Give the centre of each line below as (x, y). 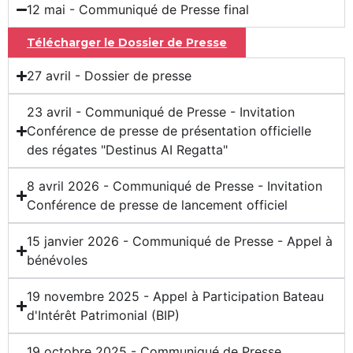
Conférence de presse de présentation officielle (169, 131)
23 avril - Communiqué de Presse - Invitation (161, 112)
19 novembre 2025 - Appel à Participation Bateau (176, 297)
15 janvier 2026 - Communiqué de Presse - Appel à (180, 242)
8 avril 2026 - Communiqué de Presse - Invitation (175, 186)
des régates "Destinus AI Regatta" (128, 150)
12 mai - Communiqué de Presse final (138, 10)
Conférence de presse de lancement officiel (158, 205)
